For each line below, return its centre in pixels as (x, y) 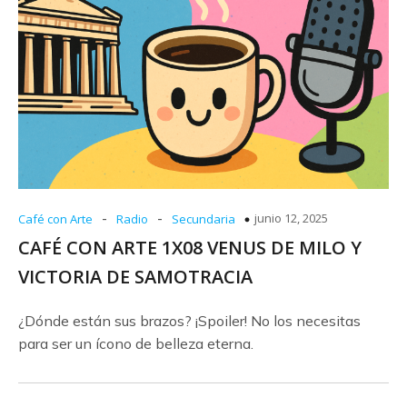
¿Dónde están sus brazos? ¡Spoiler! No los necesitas (189, 321)
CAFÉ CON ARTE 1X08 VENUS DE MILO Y (190, 248)
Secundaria (203, 219)
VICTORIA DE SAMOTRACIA (135, 277)
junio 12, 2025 (291, 218)
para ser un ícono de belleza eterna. (136, 343)
